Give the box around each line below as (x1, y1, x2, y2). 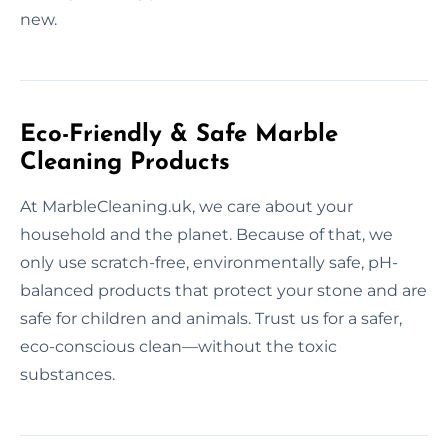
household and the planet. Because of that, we (20, 225, 393, 245)
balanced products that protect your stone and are (20, 281, 427, 301)
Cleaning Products (20, 151, 230, 176)
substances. (20, 365, 115, 385)
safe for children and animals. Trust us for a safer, (20, 309, 402, 329)
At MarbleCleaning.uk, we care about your (20, 197, 353, 217)
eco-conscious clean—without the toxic (20, 337, 337, 357)
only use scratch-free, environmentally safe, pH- (20, 253, 398, 273)
